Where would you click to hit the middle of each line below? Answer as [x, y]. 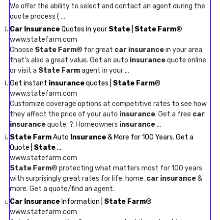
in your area [183, 50]
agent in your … [105, 70]
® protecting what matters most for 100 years [127, 168]
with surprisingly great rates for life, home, [78, 179]
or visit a [24, 70]
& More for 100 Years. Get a [150, 137]
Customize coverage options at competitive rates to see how [108, 104]
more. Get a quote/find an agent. [62, 189]
